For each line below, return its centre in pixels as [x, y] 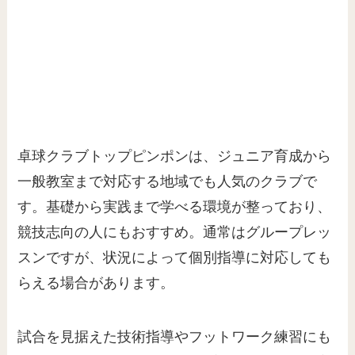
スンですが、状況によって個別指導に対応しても [175, 258]
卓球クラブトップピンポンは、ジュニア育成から [175, 157]
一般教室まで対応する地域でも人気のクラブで [168, 182]
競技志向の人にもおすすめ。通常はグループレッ [175, 233]
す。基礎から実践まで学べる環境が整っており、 [175, 207]
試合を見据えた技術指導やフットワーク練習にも [175, 337]
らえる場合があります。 [96, 283]
